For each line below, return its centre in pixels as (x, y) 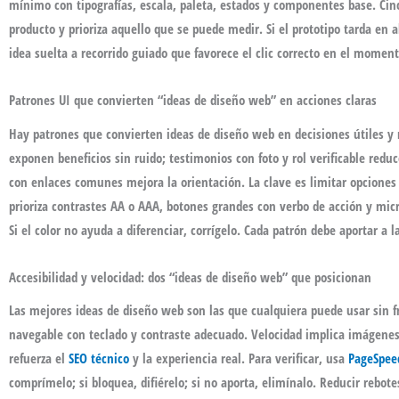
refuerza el (39, 358)
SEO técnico (99, 358)
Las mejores (42, 310)
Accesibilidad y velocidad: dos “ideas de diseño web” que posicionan (190, 277)
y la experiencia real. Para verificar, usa (239, 358)
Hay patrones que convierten (88, 133)
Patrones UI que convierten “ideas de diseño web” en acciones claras (193, 100)
